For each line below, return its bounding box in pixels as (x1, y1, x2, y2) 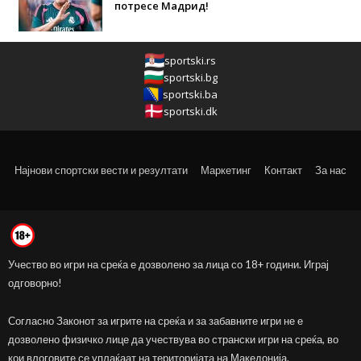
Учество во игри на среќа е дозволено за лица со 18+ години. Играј (8, 257, 329, 271)
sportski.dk (163, 103, 218, 118)
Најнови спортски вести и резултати (15, 163, 188, 176)
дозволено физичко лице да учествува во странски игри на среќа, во (8, 332, 338, 346)
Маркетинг (201, 163, 251, 176)
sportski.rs (164, 52, 216, 68)
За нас (315, 163, 346, 176)
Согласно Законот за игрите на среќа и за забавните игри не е (8, 313, 303, 327)
